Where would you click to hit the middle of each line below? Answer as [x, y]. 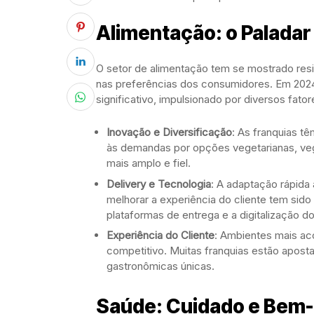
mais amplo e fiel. [149, 163]
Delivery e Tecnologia [159, 184]
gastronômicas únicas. [161, 266]
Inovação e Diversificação [169, 132]
